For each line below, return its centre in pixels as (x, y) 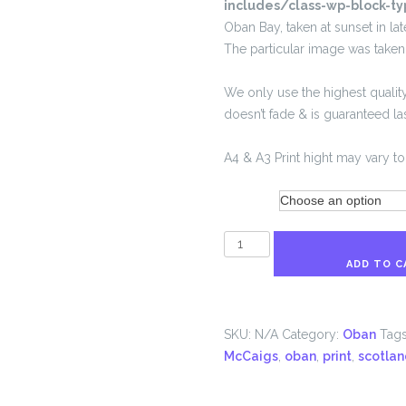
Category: (312, 334)
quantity (250, 285)
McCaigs (251, 356)
